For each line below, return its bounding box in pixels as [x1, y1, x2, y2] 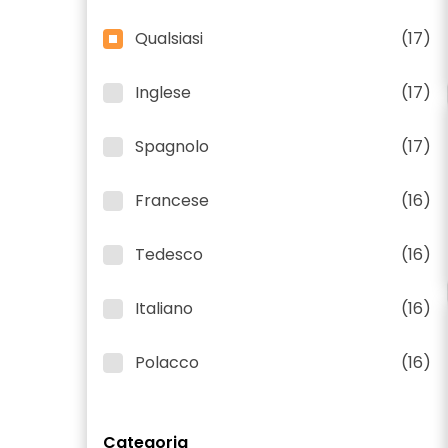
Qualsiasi [135, 27, 203, 50]
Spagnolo [135, 135, 209, 158]
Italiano [135, 297, 193, 320]
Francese [135, 189, 209, 212]
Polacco [135, 351, 199, 374]
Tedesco [135, 243, 203, 266]
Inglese [135, 81, 191, 104]
